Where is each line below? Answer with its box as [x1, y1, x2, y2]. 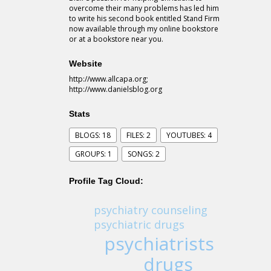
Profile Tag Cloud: [69, 176, 143, 186]
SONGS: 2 [128, 149, 160, 160]
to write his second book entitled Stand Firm [69, 13, 220, 24]
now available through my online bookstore [69, 24, 218, 34]
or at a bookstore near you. [69, 34, 163, 45]
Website [69, 59, 102, 69]
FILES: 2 [126, 130, 151, 141]
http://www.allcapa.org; [69, 74, 148, 85]
